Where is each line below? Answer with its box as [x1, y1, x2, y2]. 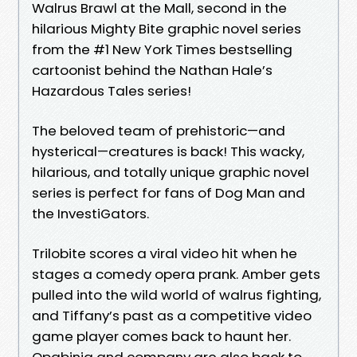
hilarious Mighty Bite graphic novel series [32, 18, 301, 38]
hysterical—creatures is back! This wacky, [32, 141, 304, 161]
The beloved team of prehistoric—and [32, 120, 285, 140]
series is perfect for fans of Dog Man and [32, 182, 305, 202]
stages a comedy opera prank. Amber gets [32, 264, 320, 284]
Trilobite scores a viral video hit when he [32, 243, 297, 263]
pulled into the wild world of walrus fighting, [32, 284, 321, 304]
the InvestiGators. [32, 203, 149, 223]
